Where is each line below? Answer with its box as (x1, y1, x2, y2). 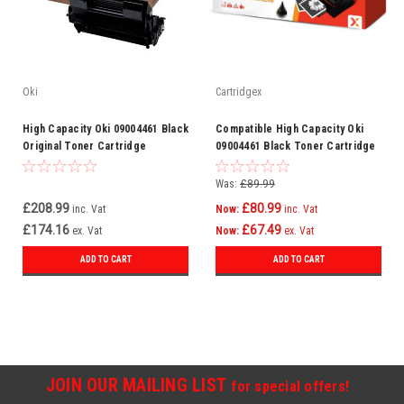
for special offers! (231, 378, 350, 395)
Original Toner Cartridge (23, 140, 146, 152)
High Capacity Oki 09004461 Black (23, 123, 188, 135)
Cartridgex (216, 86, 262, 98)
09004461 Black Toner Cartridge (216, 140, 376, 152)
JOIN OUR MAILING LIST (45, 374, 232, 396)
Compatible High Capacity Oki (216, 123, 363, 135)
